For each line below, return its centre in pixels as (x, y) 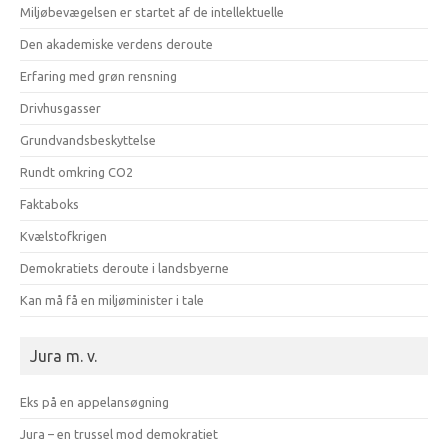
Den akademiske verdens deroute (116, 43)
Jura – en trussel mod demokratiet (119, 433)
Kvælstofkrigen (63, 235)
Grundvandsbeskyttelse (88, 139)
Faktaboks (49, 203)
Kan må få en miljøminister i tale (112, 299)
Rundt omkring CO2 (76, 171)
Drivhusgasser (60, 107)
